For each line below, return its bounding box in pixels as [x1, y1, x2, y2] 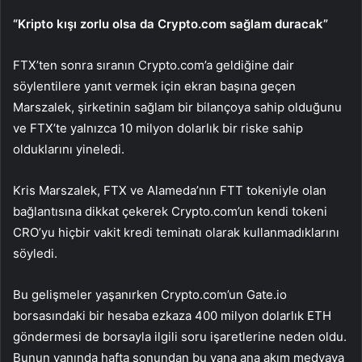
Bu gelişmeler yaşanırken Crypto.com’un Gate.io [13, 287, 287, 303]
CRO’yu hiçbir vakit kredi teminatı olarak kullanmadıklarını [13, 225, 339, 241]
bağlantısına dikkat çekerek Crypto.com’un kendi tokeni [13, 204, 327, 220]
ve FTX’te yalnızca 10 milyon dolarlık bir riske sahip [13, 120, 303, 137]
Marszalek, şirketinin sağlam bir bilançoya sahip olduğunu [13, 99, 342, 116]
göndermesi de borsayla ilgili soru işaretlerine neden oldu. [13, 329, 347, 345]
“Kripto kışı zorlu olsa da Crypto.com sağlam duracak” [13, 16, 328, 32]
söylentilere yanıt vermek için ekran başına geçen [13, 78, 296, 95]
